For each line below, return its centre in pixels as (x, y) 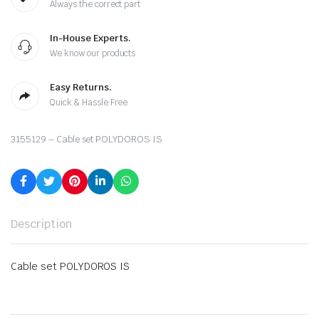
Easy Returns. (81, 88)
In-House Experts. (90, 38)
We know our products (93, 54)
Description (41, 224)
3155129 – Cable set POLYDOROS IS (87, 140)
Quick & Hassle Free (89, 103)
